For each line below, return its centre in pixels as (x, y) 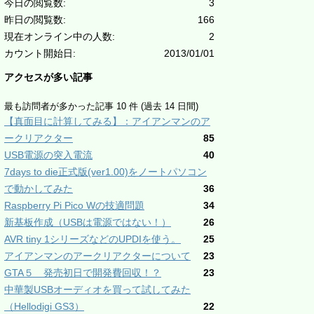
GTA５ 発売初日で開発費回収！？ (83, 273)
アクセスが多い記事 (48, 77)
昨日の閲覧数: (35, 20)
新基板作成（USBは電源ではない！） (88, 222)
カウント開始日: (40, 53)
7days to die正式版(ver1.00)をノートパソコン (105, 172)
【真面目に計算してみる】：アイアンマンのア (107, 121)
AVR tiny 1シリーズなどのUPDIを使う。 (93, 239)
